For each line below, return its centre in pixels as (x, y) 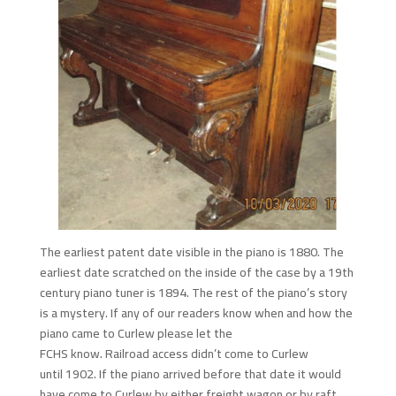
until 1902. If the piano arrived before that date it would (190, 374)
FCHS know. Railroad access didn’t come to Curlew (174, 354)
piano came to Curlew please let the (136, 333)
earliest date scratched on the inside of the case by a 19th (196, 272)
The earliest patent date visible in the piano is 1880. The (191, 252)
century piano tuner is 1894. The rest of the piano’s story (193, 293)
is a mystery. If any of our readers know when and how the (196, 313)
